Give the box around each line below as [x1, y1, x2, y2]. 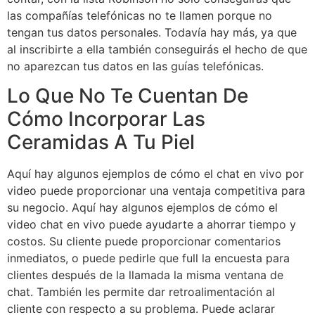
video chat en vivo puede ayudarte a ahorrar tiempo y [7, 217, 296, 232]
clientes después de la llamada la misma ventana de [7, 268, 283, 283]
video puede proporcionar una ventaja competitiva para [7, 184, 305, 198]
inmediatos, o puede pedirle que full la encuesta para [7, 251, 290, 266]
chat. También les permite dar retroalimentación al [7, 285, 275, 300]
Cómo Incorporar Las [7, 107, 205, 131]
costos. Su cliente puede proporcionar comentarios [7, 234, 281, 249]
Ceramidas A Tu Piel [7, 130, 195, 155]
